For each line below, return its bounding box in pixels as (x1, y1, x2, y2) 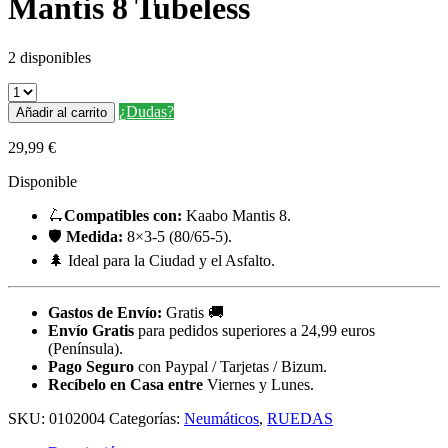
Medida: (66, 227, 123, 245)
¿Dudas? (119, 102, 174, 120)
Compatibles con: (64, 206, 182, 224)
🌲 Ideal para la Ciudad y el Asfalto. (48, 251, 275, 269)
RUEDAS (267, 409, 333, 427)
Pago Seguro (48, 357, 138, 375)
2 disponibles (8, 48, 91, 66)
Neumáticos (184, 409, 259, 427)
